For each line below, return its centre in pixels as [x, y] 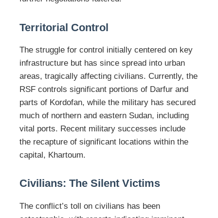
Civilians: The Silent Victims [90, 183]
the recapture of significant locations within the [104, 142]
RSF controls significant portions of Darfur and [104, 89]
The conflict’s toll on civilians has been [90, 206]
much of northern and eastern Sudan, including [104, 115]
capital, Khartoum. [53, 155]
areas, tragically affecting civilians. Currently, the [109, 76]
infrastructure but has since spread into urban [102, 63]
